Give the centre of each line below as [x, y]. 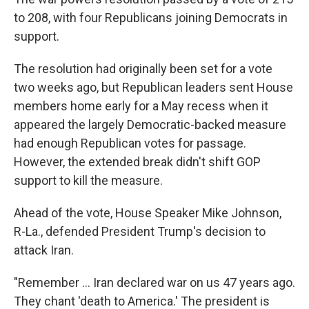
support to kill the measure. [88, 180]
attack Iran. [44, 250]
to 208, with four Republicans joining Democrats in [151, 18]
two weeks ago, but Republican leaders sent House [153, 87]
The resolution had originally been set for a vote [143, 69]
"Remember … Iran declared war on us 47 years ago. [154, 282]
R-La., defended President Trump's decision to [140, 231]
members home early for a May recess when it [141, 106]
